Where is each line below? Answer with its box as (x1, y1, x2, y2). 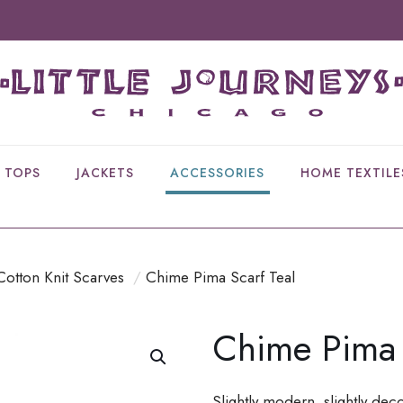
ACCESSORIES (170, 164, 264, 183)
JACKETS (76, 164, 134, 183)
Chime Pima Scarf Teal (146, 266, 295, 289)
